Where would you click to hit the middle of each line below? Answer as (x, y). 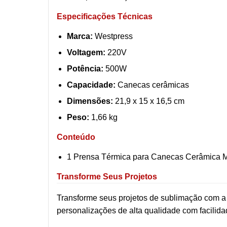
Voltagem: (86, 52)
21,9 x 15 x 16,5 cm (149, 101)
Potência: (85, 68)
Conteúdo (76, 137)
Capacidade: (91, 85)
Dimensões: (90, 101)
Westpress (113, 36)
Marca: (80, 36)
